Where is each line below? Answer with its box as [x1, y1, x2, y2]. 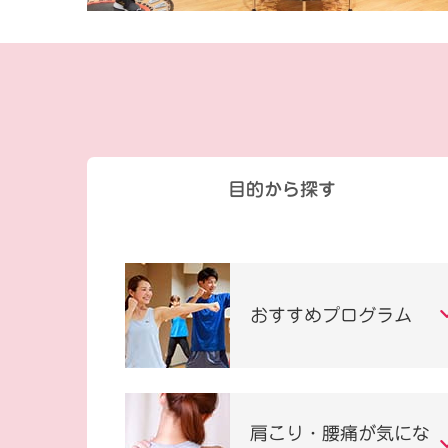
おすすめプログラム [249, 305, 412, 324]
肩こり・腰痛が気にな [249, 424, 430, 443]
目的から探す [228, 180, 336, 199]
